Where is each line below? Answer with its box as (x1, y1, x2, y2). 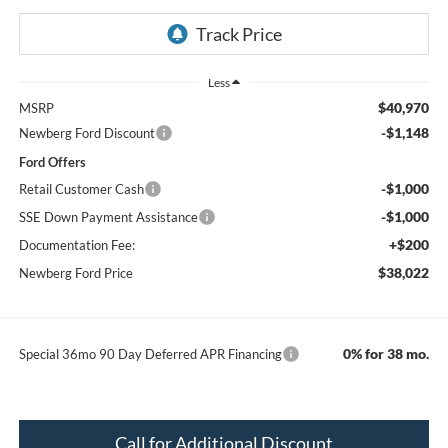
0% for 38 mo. (343, 344, 430, 362)
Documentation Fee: (18, 236, 135, 253)
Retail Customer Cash (18, 180, 144, 197)
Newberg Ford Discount (18, 124, 155, 141)
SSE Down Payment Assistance (18, 208, 198, 225)
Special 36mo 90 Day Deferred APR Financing (18, 345, 282, 362)
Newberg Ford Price (18, 264, 133, 281)
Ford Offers (18, 153, 86, 170)
